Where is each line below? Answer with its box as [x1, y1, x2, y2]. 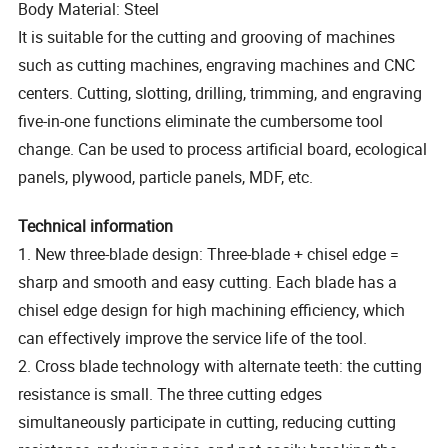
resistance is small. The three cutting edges [18, 383, 323, 406]
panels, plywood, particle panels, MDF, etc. [18, 166, 314, 189]
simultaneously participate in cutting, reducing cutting [18, 411, 397, 434]
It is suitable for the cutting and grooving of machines [18, 26, 396, 49]
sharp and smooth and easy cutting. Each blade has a [18, 271, 398, 294]
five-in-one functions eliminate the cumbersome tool [18, 110, 384, 133]
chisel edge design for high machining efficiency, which [18, 299, 406, 322]
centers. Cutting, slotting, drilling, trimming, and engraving [18, 82, 423, 105]
